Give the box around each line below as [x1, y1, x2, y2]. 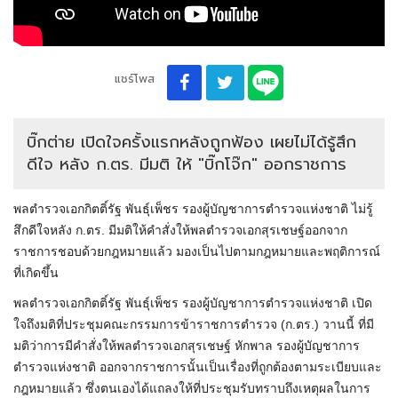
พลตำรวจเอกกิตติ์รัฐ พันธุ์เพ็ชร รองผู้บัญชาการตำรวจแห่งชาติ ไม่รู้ [13, 202, 373, 217]
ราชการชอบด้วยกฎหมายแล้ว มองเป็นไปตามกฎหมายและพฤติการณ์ [13, 244, 380, 259]
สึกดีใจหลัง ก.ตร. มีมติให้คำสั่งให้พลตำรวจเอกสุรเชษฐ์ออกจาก [13, 223, 347, 238]
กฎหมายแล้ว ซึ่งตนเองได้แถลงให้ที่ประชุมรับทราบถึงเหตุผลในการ [13, 381, 370, 396]
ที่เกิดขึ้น [13, 266, 59, 281]
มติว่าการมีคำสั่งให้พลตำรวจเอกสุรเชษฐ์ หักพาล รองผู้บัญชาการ [13, 338, 360, 354]
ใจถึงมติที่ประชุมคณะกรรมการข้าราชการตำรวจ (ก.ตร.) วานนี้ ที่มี [13, 317, 374, 332]
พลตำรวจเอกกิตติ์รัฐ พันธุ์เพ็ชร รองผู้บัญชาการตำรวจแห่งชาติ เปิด [13, 296, 372, 311]
